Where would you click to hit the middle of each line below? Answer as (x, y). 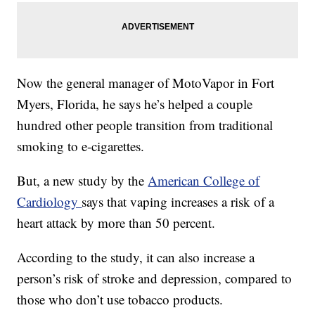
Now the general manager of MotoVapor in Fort (146, 82)
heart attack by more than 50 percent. (116, 222)
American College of (204, 180)
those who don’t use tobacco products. (120, 299)
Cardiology (50, 201)
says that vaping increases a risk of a (178, 201)
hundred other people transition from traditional (145, 124)
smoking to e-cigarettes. (81, 146)
